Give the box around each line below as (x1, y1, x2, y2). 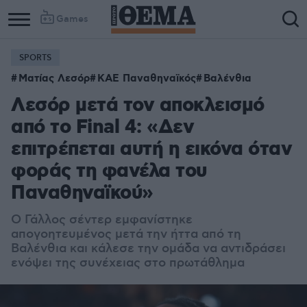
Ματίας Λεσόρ (19, 72, 90, 86)
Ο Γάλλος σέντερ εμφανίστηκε (11, 212, 193, 228)
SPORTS (19, 53, 51, 63)
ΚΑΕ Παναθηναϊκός (97, 72, 196, 86)
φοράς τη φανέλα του (11, 159, 207, 184)
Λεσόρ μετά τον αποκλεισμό (11, 93, 265, 119)
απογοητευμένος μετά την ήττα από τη (11, 227, 241, 242)
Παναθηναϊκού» (11, 181, 153, 206)
